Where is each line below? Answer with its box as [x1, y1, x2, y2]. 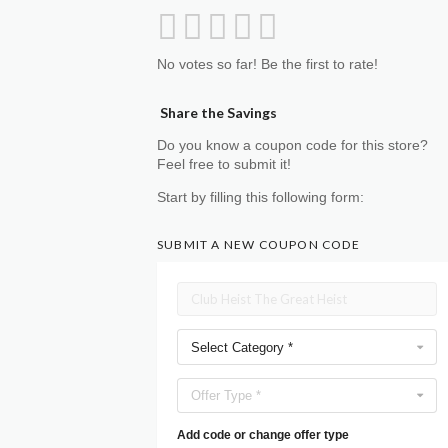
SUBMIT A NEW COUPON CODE [157, 236, 360, 252]
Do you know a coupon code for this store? [157, 138, 428, 154]
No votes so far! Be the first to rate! [157, 57, 378, 73]
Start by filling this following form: [157, 189, 364, 205]
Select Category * [191, 339, 293, 355]
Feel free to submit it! [157, 157, 291, 173]
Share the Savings [157, 104, 277, 122]
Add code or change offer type [177, 428, 349, 443]
